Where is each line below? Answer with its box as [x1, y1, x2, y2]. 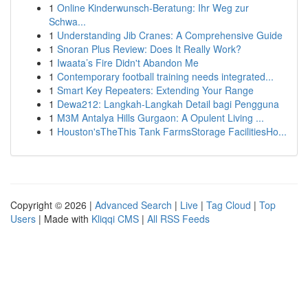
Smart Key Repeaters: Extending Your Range [57, 83, 254, 97]
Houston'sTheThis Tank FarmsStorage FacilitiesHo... [57, 124, 287, 138]
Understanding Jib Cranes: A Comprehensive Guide [57, 28, 283, 42]
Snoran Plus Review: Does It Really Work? [57, 42, 241, 56]
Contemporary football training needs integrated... [57, 69, 274, 83]
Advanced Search [95, 198, 172, 212]
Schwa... [49, 14, 86, 28]
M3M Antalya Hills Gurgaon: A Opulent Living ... [57, 111, 264, 124]
